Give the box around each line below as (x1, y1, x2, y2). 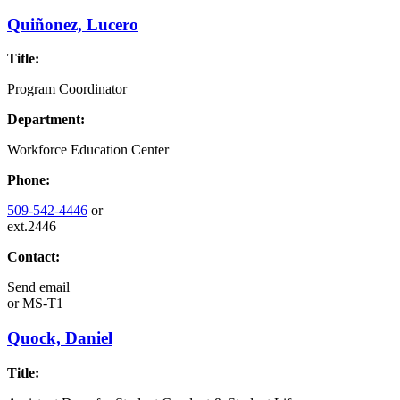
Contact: (7, 249, 60, 265)
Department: (7, 112, 85, 128)
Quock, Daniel (7, 329, 112, 348)
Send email (7, 279, 70, 296)
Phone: (7, 172, 50, 188)
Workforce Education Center (7, 142, 169, 158)
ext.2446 (7, 219, 56, 235)
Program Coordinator (7, 81, 127, 97)
